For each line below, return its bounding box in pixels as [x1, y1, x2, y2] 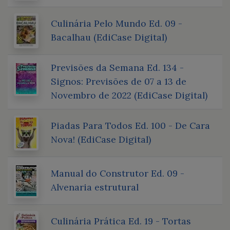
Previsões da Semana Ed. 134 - [51, 61, 184, 73]
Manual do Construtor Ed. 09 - [51, 167, 184, 179]
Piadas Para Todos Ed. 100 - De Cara [51, 119, 210, 131]
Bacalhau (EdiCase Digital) [51, 31, 167, 43]
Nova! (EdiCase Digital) [51, 133, 151, 145]
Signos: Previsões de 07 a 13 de [51, 75, 186, 87]
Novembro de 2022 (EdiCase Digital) [51, 89, 207, 101]
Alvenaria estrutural [51, 181, 139, 193]
